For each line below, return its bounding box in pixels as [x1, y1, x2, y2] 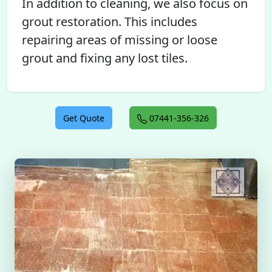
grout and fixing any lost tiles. [22, 50, 188, 66]
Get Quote [63, 112, 104, 124]
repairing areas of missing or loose [22, 32, 217, 48]
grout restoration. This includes [22, 13, 197, 30]
